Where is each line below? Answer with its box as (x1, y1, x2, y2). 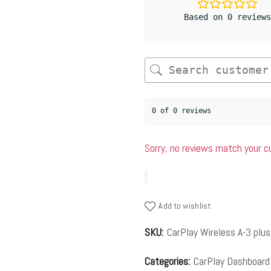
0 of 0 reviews (152, 106, 211, 115)
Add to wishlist (158, 200, 211, 212)
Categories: (145, 254, 192, 269)
